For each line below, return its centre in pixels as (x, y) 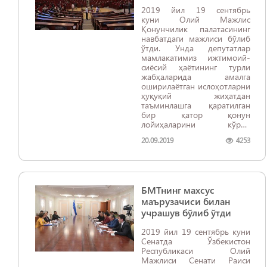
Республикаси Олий (196, 251)
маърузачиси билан (186, 201)
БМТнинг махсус (178, 190)
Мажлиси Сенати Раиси (196, 260)
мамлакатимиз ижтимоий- (196, 58)
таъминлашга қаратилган (196, 105)
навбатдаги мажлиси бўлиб (196, 38)
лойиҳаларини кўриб (196, 124)
